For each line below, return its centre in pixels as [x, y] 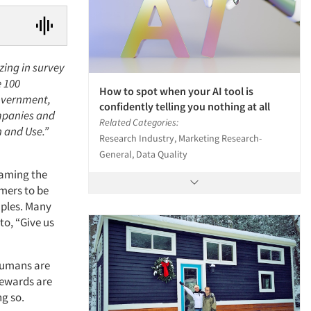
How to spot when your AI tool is [176, 91]
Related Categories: [139, 122]
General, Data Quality [143, 154]
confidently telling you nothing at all [185, 106]
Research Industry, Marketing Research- [180, 138]
